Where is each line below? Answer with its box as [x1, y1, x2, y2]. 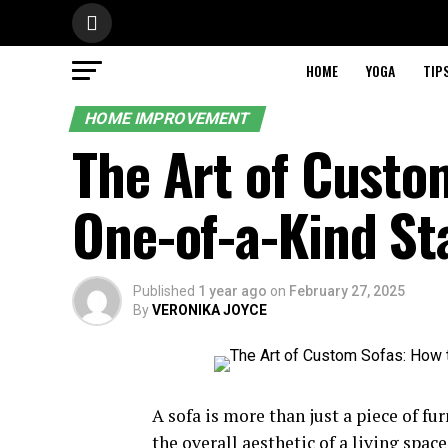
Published [133, 283, 195, 299]
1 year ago [198, 283, 267, 299]
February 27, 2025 [289, 283, 405, 299]
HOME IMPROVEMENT [82, 109, 253, 128]
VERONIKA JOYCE [152, 302, 267, 318]
